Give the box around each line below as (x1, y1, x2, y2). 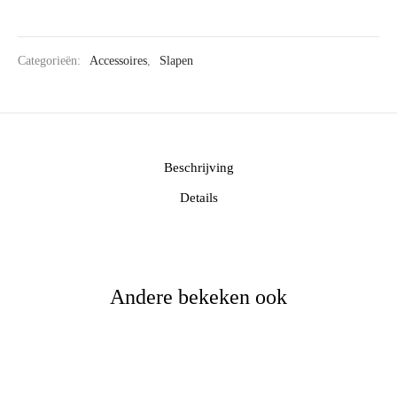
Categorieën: (18, 54, 84, 68)
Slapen (160, 54, 193, 68)
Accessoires (90, 54, 147, 68)
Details (179, 191, 218, 206)
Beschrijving (163, 160, 234, 175)
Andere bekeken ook (110, 284, 287, 308)
